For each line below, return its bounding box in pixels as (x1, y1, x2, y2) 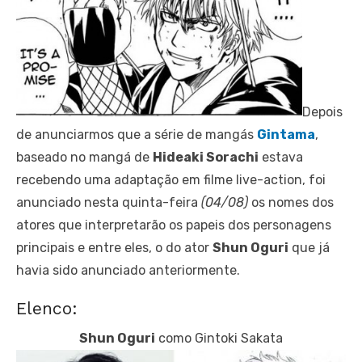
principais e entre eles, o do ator (16, 240, 213, 256)
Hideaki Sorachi (153, 149, 259, 166)
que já (288, 240, 330, 256)
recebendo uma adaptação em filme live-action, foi (16, 172, 326, 188)
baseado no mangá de (16, 149, 153, 166)
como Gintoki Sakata (155, 330, 283, 347)
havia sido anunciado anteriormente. (16, 263, 240, 279)
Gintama (257, 127, 315, 143)
